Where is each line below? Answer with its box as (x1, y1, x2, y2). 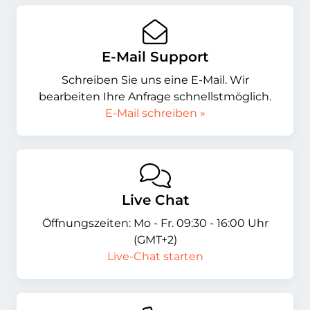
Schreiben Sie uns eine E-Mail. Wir (61, 73, 249, 86)
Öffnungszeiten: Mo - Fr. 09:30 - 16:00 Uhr (42, 217, 268, 230)
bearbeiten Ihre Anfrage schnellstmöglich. (39, 89, 271, 103)
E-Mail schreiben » (104, 106, 206, 120)
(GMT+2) (133, 233, 177, 246)
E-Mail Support (102, 48, 208, 65)
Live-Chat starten (107, 250, 203, 263)
